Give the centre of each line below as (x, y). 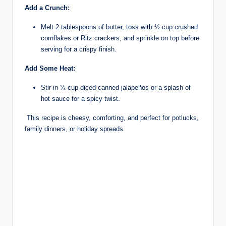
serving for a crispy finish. (79, 49)
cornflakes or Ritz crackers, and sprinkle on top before (120, 38)
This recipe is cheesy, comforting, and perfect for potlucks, (112, 118)
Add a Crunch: (47, 8)
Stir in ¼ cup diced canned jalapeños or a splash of (116, 87)
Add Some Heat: (50, 68)
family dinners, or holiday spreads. (75, 129)
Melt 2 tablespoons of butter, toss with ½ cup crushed (119, 27)
